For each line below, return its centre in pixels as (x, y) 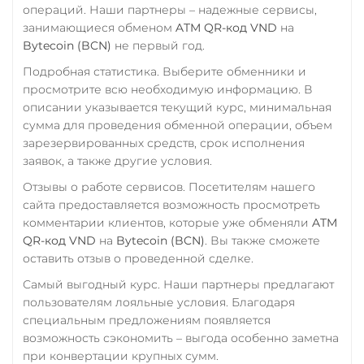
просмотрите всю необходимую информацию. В (168, 89)
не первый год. (158, 45)
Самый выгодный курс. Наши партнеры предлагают (178, 284)
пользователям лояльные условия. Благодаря (159, 302)
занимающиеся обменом (99, 27)
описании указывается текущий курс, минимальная (177, 107)
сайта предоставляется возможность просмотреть (171, 204)
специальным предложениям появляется (147, 320)
